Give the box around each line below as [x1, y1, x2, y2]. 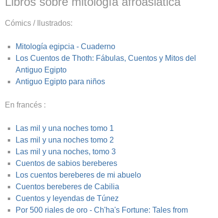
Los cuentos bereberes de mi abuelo [16, 170, 141, 179]
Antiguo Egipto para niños [16, 77, 105, 86]
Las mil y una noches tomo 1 [16, 124, 114, 132]
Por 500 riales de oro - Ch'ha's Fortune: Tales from [16, 205, 188, 214]
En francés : [5, 100, 46, 109]
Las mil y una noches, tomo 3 [16, 147, 116, 156]
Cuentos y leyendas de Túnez [16, 194, 119, 202]
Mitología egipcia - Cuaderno [16, 42, 115, 51]
